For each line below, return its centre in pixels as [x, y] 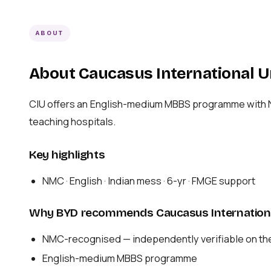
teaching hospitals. [72, 122]
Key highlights [67, 154]
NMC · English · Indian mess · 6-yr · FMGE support [149, 181]
